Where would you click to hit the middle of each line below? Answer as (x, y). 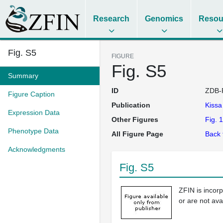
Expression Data (34, 112)
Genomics (164, 19)
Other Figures (135, 119)
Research (111, 19)
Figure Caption (31, 94)
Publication (131, 105)
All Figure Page (137, 134)
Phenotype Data (33, 131)
